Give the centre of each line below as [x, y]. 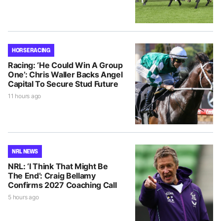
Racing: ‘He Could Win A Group [65, 65]
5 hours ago [23, 197]
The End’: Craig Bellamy [52, 175]
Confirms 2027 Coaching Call [62, 185]
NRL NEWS [25, 151]
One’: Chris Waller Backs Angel [65, 74]
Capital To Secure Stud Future [63, 84]
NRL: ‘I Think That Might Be [58, 166]
